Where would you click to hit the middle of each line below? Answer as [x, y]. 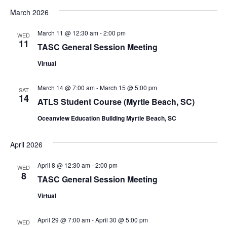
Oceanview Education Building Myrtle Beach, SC [107, 118]
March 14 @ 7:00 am [66, 88]
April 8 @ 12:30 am [64, 165]
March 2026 [29, 12]
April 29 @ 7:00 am [64, 220]
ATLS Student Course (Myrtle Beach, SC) [116, 102]
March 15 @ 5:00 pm [128, 88]
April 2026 [26, 145]
